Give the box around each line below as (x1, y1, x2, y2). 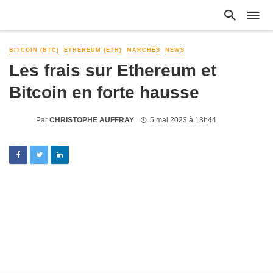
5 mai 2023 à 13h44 (149, 115, 216, 124)
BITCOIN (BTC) (9, 47, 59, 53)
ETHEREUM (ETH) (64, 47, 122, 53)
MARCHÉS (127, 47, 160, 53)
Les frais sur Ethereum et (9, 60, 216, 80)
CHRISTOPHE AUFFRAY (49, 115, 134, 124)
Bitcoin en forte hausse (9, 82, 199, 102)
